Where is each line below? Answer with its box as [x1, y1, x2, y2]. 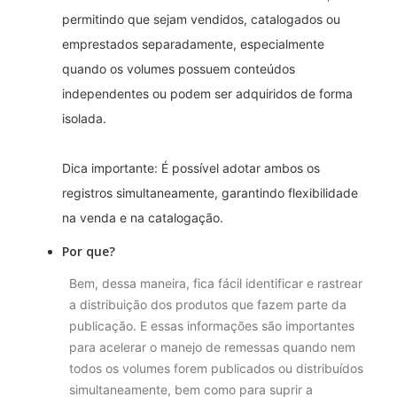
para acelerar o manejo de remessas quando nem [69, 339, 355, 355]
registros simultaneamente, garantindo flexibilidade [62, 185, 358, 201]
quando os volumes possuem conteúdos [62, 61, 295, 77]
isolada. [62, 111, 106, 127]
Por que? [62, 243, 115, 261]
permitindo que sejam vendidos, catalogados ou [62, 12, 340, 27]
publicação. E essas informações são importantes [69, 318, 354, 334]
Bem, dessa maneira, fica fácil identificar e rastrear [69, 276, 362, 292]
